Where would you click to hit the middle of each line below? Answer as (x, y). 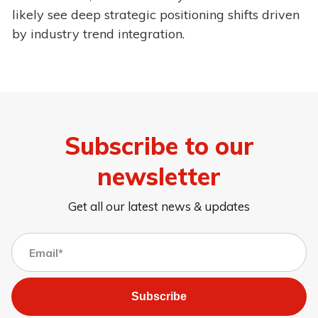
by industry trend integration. (98, 34)
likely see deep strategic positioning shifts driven (156, 15)
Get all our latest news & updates (159, 207)
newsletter (159, 176)
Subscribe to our (159, 145)
